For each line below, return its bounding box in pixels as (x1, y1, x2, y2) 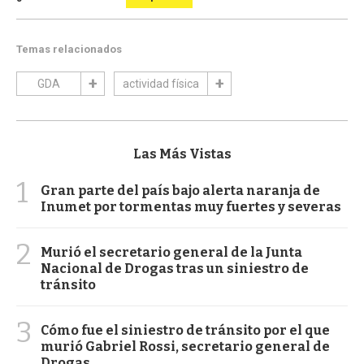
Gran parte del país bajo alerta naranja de (41, 182, 320, 198)
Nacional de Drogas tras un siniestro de (41, 260, 309, 276)
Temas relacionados (16, 42, 122, 55)
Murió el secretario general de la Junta (41, 244, 302, 260)
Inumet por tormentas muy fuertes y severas (41, 198, 341, 214)
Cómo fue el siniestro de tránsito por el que (41, 322, 330, 338)
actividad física (123, 76, 199, 90)
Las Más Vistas (132, 145, 232, 162)
